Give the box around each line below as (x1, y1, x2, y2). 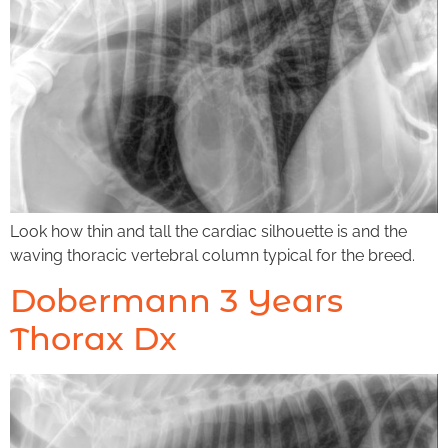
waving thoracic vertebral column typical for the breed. (10, 245, 415, 265)
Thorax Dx (10, 319, 177, 359)
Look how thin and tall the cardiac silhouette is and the (10, 221, 407, 241)
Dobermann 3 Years (10, 281, 343, 321)
